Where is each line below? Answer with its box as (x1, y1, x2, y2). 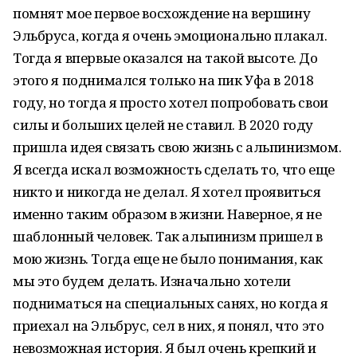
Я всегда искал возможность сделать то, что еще (13, 160, 335, 178)
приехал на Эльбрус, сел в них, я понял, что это (13, 316, 324, 335)
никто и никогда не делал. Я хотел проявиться (13, 182, 321, 201)
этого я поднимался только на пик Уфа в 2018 (13, 71, 314, 89)
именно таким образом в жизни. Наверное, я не (13, 205, 322, 223)
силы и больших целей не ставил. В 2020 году (13, 116, 313, 134)
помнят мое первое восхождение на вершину (13, 4, 311, 22)
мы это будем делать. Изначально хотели (13, 272, 292, 290)
